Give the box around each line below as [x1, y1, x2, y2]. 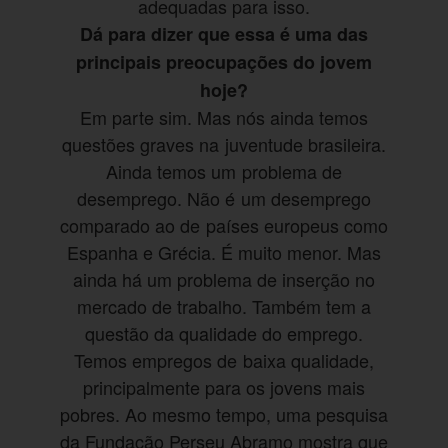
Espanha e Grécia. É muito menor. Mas [66, 239, 382, 266]
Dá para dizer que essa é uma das [79, 21, 369, 48]
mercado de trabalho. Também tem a [76, 293, 372, 320]
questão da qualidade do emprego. [84, 320, 364, 347]
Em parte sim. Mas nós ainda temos [79, 104, 369, 131]
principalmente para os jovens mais [82, 374, 366, 401]
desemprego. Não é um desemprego [77, 185, 371, 212]
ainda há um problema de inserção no [72, 266, 376, 293]
